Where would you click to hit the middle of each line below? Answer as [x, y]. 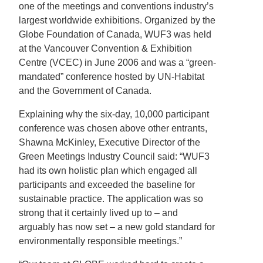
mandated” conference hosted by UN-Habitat [112, 77]
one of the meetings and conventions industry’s [116, 6]
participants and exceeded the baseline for [107, 185]
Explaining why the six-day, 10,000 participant [114, 114]
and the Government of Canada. [85, 91]
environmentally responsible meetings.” [100, 241]
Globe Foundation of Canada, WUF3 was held [115, 34]
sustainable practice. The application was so [111, 199]
